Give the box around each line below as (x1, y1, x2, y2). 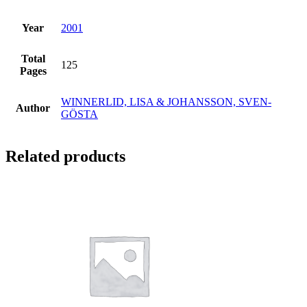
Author (16, 101, 50, 114)
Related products (5, 147, 125, 165)
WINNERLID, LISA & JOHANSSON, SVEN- (61, 95, 271, 108)
